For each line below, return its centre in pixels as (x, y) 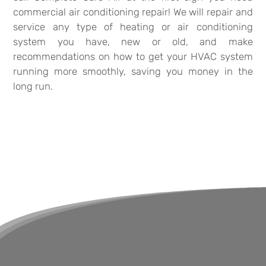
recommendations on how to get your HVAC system (133, 56)
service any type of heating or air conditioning (133, 26)
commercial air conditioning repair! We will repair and (133, 12)
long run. (33, 86)
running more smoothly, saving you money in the (133, 71)
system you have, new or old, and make (133, 41)
